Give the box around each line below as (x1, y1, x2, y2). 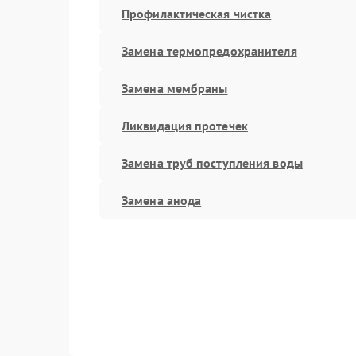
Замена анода (122, 192, 202, 208)
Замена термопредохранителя (122, 42, 297, 59)
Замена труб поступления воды (122, 154, 303, 171)
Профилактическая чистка (122, 5, 272, 21)
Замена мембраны (122, 79, 228, 96)
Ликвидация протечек (122, 117, 248, 133)
